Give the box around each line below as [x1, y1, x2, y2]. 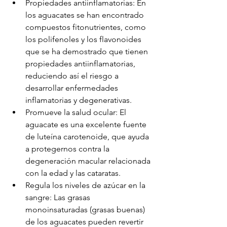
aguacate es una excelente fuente [25, 120, 148, 129]
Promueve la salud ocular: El [25, 107, 128, 117]
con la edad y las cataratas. [25, 168, 121, 178]
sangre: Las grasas [25, 193, 92, 202]
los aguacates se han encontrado [25, 10, 146, 20]
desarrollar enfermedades [25, 83, 120, 93]
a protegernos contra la [25, 144, 111, 154]
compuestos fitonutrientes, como [25, 22, 148, 32]
